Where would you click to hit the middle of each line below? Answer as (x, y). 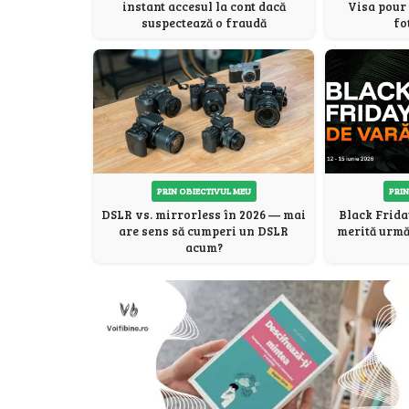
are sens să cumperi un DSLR (204, 231)
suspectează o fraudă (204, 23)
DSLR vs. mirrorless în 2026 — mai (204, 215)
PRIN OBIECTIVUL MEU (204, 191)
